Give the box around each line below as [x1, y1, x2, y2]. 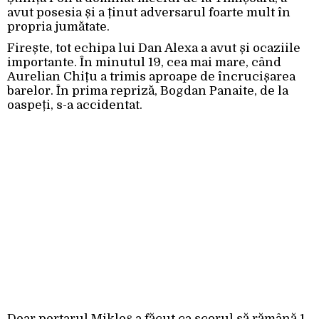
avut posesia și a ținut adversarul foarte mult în [7, 6, 291, 20]
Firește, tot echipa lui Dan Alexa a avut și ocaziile [7, 41, 300, 56]
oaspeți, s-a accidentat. [7, 98, 142, 113]
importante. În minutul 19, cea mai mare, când [7, 56, 281, 70]
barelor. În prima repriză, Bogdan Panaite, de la [7, 84, 288, 98]
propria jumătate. [7, 20, 110, 34]
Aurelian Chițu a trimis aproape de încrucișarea [7, 70, 296, 84]
